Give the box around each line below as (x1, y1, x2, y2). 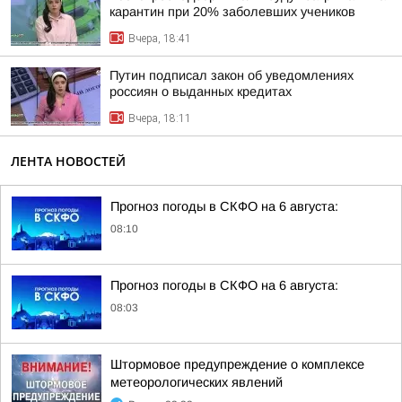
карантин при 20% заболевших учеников (109, 4, 355, 19)
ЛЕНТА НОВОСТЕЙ (11, 153, 126, 170)
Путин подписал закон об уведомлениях (109, 68, 354, 83)
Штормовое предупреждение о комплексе (110, 357, 364, 371)
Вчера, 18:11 (128, 112, 191, 125)
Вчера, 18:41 (128, 32, 191, 45)
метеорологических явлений (110, 375, 283, 389)
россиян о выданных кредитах (109, 84, 292, 99)
